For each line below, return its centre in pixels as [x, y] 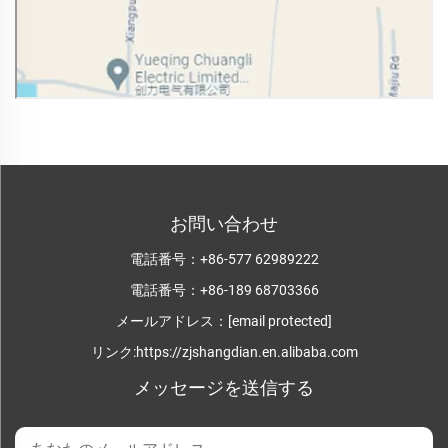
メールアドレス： [172, 321]
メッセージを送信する [224, 388]
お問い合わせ [224, 224]
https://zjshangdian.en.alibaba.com [246, 352]
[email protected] [280, 321]
